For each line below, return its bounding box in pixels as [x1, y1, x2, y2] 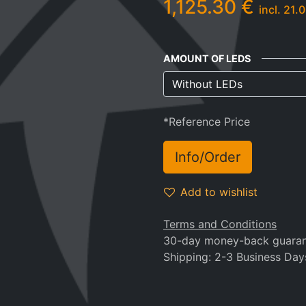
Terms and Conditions [163, 217, 277, 231]
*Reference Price [163, 115, 250, 128]
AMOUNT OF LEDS [163, 53, 251, 64]
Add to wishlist [180, 185, 258, 199]
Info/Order [175, 149, 240, 165]
